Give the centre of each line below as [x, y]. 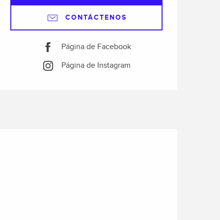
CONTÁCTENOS [96, 17]
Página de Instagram [96, 66]
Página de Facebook [96, 47]
